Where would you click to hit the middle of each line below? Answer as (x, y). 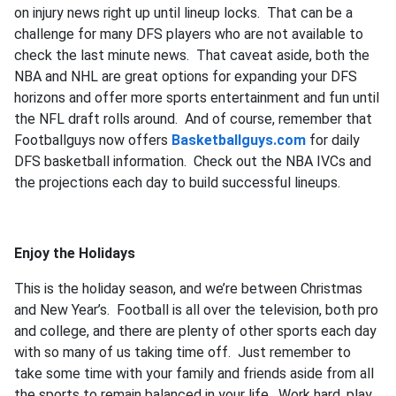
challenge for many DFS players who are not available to (189, 34)
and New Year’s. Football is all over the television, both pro (196, 310)
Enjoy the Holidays (75, 253)
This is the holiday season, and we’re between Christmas (188, 289)
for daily (333, 140)
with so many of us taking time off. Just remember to (183, 352)
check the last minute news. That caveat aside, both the (192, 55)
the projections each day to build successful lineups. (177, 183)
